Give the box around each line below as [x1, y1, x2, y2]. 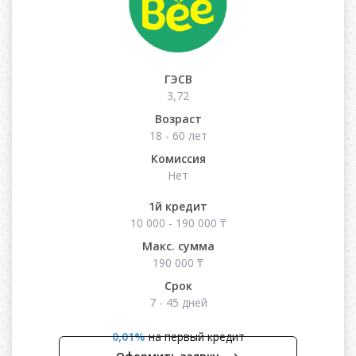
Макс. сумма [141, 238, 215, 253]
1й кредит [149, 198, 207, 214]
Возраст [154, 110, 202, 126]
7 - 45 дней [149, 294, 207, 310]
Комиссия [150, 150, 206, 166]
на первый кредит [145, 328, 245, 344]
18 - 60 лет [149, 127, 207, 143]
